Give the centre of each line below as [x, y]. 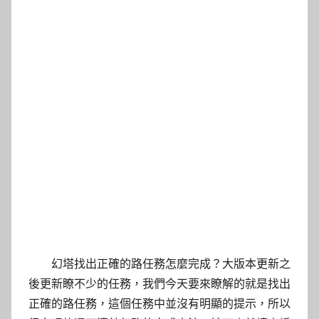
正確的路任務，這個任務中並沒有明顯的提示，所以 [159, 303]
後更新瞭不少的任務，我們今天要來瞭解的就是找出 [159, 283]
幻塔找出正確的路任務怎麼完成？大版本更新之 [171, 263]
